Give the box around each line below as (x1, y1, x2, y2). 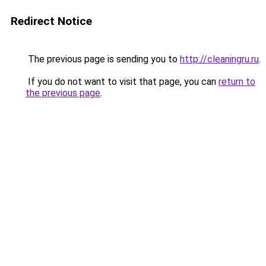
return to (218, 76, 255, 87)
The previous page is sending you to (26, 53, 180, 65)
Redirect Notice (11, 14, 92, 28)
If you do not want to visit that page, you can (26, 76, 218, 87)
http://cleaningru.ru (180, 53, 259, 65)
